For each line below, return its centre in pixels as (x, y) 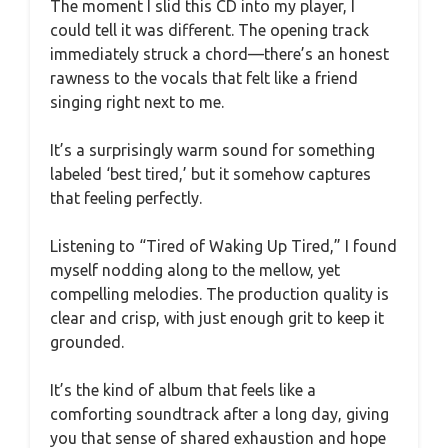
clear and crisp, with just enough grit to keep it (217, 318)
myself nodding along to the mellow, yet (195, 270)
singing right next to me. (137, 102)
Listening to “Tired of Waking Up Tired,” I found (223, 246)
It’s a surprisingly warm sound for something (212, 150)
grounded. (87, 342)
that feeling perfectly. (126, 198)
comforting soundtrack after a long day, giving (219, 414)
